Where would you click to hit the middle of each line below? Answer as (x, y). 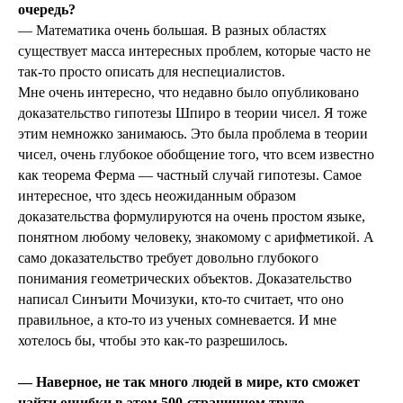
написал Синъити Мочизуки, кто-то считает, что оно (181, 300)
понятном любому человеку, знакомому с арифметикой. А (196, 237)
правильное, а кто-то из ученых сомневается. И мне (177, 320)
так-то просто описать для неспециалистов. (152, 72)
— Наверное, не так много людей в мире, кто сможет (189, 382)
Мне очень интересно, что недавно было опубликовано (188, 93)
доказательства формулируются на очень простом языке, (192, 217)
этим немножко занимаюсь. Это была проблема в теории (193, 134)
